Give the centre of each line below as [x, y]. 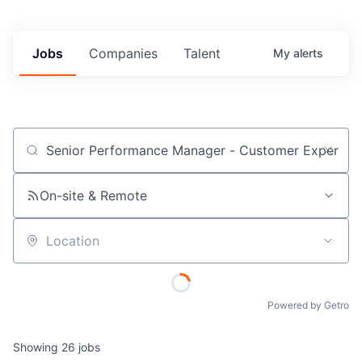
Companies [123, 54]
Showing [37, 347]
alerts [308, 53]
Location [39, 248]
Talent [202, 54]
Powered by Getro [308, 305]
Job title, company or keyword [107, 157]
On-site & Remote [93, 196]
